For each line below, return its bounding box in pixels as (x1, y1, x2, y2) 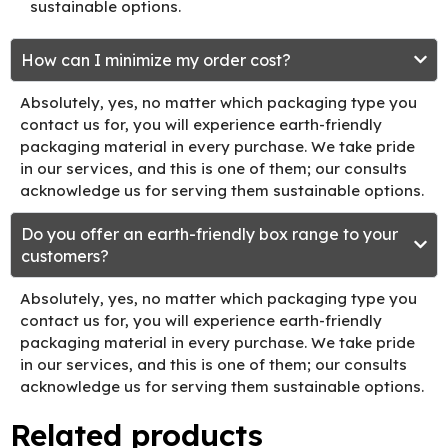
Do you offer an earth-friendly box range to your (21, 223, 398, 244)
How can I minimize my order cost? (21, 49, 291, 70)
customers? (21, 245, 109, 266)
